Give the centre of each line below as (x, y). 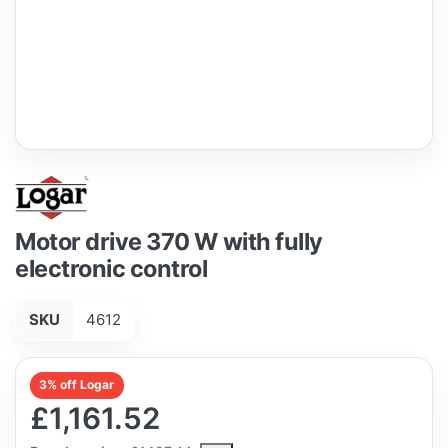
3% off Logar (77, 385)
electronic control (111, 269)
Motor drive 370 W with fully (169, 242)
